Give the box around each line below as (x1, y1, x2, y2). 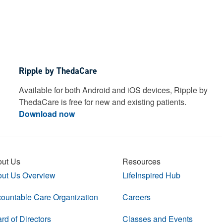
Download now (19, 108, 75, 119)
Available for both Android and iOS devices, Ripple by (19, 84, 208, 96)
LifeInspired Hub (122, 169, 180, 181)
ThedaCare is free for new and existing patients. (19, 96, 187, 108)
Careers (122, 191, 151, 203)
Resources (122, 156, 161, 167)
